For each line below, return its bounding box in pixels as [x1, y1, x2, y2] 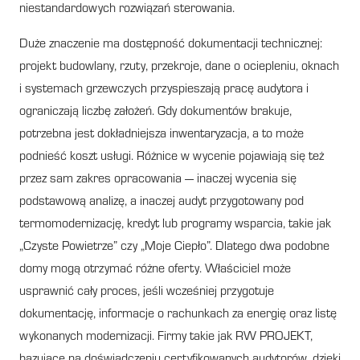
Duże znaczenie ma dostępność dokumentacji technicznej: [19, 38, 322, 51]
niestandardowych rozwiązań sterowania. [19, 2, 235, 16]
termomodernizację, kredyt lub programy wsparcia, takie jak [19, 218, 331, 231]
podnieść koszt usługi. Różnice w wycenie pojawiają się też [19, 150, 324, 164]
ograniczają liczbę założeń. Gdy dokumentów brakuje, [19, 105, 292, 119]
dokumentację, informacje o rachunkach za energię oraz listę [19, 308, 337, 321]
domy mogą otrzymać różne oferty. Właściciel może [19, 263, 291, 276]
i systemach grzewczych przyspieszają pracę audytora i [19, 83, 309, 96]
